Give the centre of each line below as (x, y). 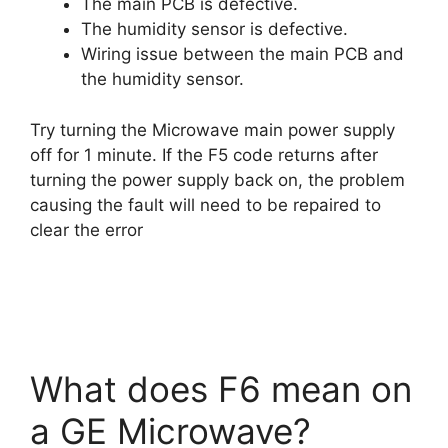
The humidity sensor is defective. (214, 29)
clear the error (86, 229)
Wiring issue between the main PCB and (242, 54)
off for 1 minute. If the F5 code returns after (204, 154)
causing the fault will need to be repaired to (205, 204)
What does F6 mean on (221, 389)
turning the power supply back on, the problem (217, 179)
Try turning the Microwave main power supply (212, 129)
